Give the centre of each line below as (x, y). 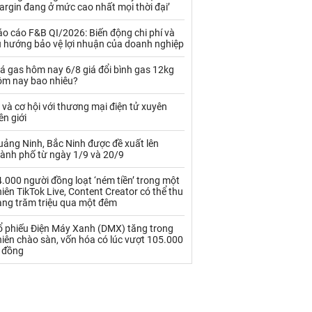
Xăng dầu (127, 186)
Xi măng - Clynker (45, 211)
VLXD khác (31, 186)
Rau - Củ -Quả (37, 31)
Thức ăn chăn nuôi (145, 96)
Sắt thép (125, 31)
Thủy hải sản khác (45, 121)
